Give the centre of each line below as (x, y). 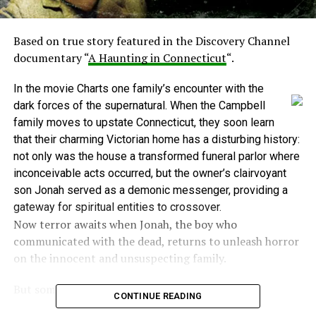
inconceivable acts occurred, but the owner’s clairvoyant (150, 173)
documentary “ (50, 57)
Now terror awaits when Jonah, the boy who (125, 224)
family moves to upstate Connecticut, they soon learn (144, 122)
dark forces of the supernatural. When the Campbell (139, 105)
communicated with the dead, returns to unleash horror (156, 241)
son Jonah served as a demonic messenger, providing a (150, 190)
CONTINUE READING (158, 296)
